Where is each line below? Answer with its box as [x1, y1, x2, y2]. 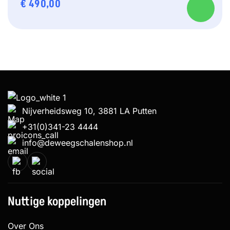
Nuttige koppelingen [8, 193, 106, 209]
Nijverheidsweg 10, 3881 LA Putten [22, 105, 157, 116]
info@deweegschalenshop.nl [22, 137, 133, 148]
